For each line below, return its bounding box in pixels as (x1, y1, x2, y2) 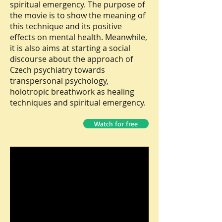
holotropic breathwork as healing (10, 86, 134, 97)
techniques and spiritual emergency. (10, 97, 146, 108)
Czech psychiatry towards (10, 64, 105, 75)
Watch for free (94, 119, 138, 128)
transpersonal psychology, (10, 75, 109, 86)
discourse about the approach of (10, 54, 133, 64)
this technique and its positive (10, 21, 122, 32)
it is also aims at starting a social (10, 43, 130, 54)
